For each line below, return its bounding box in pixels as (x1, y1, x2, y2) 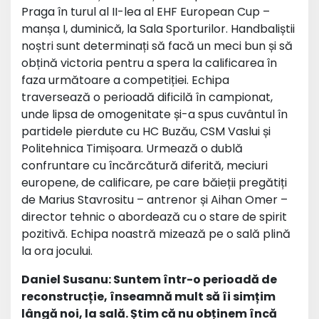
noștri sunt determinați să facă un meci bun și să (21, 38, 293, 54)
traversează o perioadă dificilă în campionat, (21, 89, 273, 105)
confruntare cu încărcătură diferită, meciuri (21, 157, 268, 174)
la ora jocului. (21, 243, 93, 259)
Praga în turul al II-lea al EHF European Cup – (21, 4, 270, 20)
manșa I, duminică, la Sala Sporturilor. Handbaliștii (21, 21, 295, 37)
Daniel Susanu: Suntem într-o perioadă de (21, 271, 277, 288)
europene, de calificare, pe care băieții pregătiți (21, 174, 287, 191)
